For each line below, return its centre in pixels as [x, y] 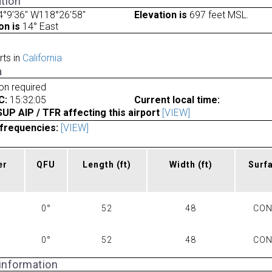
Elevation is [160, 15]
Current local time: [177, 100]
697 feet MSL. [218, 15]
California [42, 58]
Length [100, 165]
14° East [39, 26]
